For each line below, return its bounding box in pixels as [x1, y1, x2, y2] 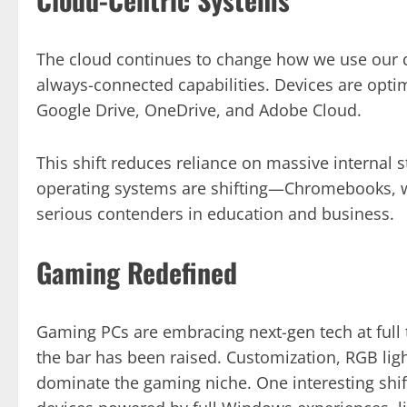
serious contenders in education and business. [36, 202, 394, 224]
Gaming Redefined [36, 251, 237, 293]
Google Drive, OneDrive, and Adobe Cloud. [36, 98, 362, 121]
